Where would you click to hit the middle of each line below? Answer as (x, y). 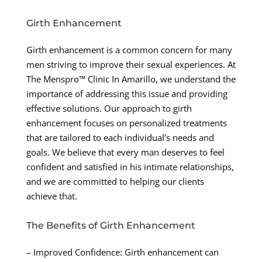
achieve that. (51, 196)
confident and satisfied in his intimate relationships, (130, 167)
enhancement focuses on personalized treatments (126, 123)
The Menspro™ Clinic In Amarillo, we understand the (131, 79)
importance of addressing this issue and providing (127, 94)
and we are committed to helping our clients (115, 182)
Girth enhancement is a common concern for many (129, 50)
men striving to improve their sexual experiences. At (131, 65)
